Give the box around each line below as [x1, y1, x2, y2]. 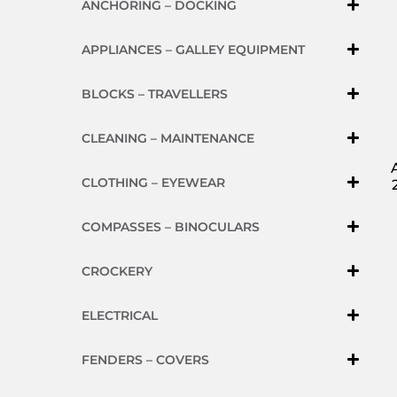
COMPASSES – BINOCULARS [82, 219, 260, 235]
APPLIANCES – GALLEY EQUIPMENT [82, 42, 305, 58]
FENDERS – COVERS [82, 352, 209, 368]
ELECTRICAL [82, 307, 158, 323]
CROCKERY [82, 263, 152, 279]
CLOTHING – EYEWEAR [82, 175, 225, 191]
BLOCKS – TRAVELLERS [82, 86, 228, 102]
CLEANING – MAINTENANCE [82, 130, 254, 146]
